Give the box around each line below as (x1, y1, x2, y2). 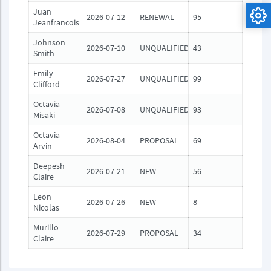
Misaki (33, 109, 55, 120)
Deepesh (33, 160, 65, 171)
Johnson (33, 37, 65, 48)
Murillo (33, 222, 59, 233)
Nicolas (33, 202, 59, 213)
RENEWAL (140, 11, 174, 22)
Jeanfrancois (33, 17, 79, 28)
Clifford (33, 79, 60, 90)
